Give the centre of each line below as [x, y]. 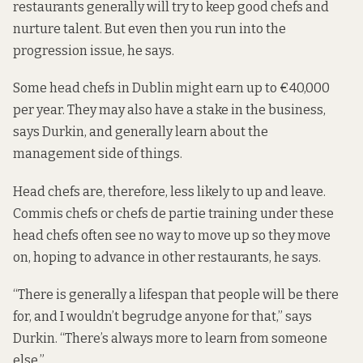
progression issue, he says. [94, 51]
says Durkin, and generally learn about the [141, 132]
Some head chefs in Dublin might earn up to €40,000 [171, 88]
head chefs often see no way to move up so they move [172, 235]
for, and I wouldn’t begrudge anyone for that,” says [162, 316]
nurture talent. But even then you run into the [149, 29]
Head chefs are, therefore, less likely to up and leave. [169, 191]
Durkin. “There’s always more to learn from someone [170, 338]
